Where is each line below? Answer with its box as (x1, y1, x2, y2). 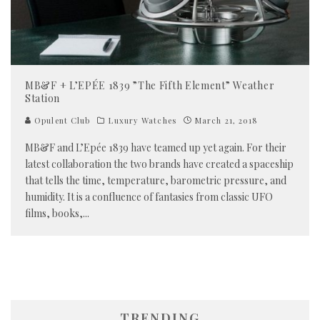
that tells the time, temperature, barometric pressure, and (25, 173, 286, 187)
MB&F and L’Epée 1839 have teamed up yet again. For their (25, 140, 286, 154)
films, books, (25, 206, 83, 220)
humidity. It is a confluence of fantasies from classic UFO (25, 189, 273, 204)
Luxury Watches (109, 114, 176, 126)
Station (25, 91, 60, 105)
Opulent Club (31, 114, 91, 126)
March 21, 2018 (194, 114, 259, 126)
